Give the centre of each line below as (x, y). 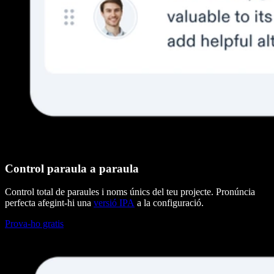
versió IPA (114, 203)
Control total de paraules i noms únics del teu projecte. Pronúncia (130, 192)
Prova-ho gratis (34, 224)
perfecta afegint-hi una (49, 203)
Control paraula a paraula (72, 168)
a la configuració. (169, 203)
